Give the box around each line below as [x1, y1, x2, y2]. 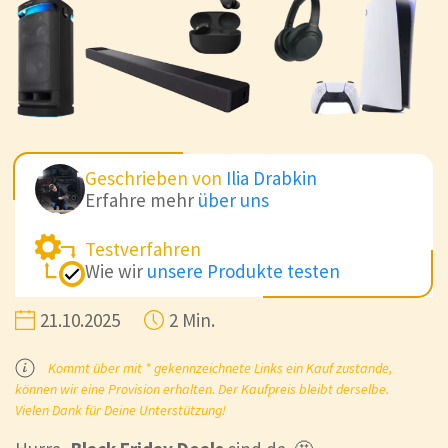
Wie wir [85, 259, 147, 284]
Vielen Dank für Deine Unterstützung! [15, 400, 226, 419]
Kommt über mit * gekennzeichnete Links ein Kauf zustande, [45, 358, 392, 377]
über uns [198, 187, 269, 212]
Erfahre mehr [85, 187, 198, 212]
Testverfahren [85, 237, 201, 262]
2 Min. [169, 307, 215, 332]
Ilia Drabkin [226, 165, 317, 190]
